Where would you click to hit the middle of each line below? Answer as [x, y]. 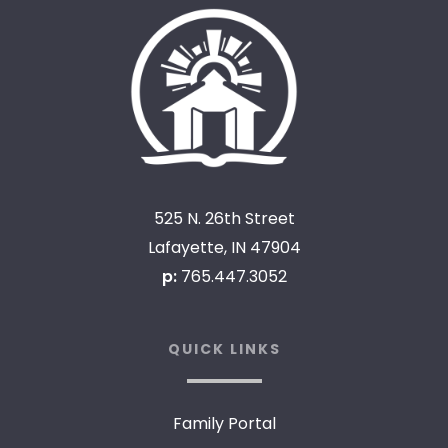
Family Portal [224, 423]
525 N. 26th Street [224, 218]
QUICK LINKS [224, 348]
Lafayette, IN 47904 [224, 247]
